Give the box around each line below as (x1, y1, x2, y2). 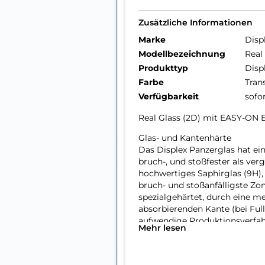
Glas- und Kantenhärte (138, 132, 231, 143)
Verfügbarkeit (138, 91, 199, 102)
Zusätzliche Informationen (138, 17, 253, 28)
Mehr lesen (138, 222, 186, 233)
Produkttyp (138, 63, 188, 73)
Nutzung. (138, 239, 176, 250)
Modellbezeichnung (138, 49, 225, 59)
